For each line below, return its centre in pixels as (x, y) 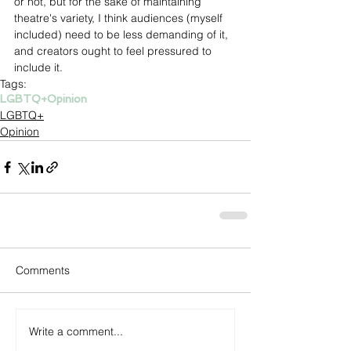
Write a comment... (76, 331)
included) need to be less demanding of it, (123, 35)
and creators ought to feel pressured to (114, 51)
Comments (43, 271)
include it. (38, 68)
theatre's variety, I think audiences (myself (120, 18)
